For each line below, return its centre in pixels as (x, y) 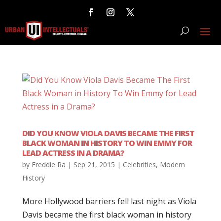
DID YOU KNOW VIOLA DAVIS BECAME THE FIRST (108, 133)
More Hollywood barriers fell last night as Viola (109, 201)
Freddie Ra (48, 165)
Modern (172, 165)
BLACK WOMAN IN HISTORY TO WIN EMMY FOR (107, 143)
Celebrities (139, 165)
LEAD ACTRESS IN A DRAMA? (73, 153)
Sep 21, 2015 (94, 165)
